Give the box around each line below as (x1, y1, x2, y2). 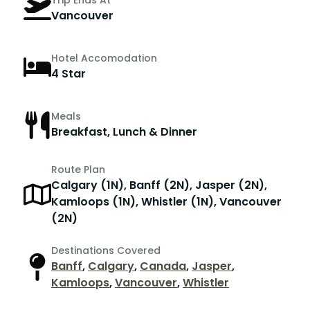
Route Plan (51, 162, 105, 176)
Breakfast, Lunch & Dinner (51, 124, 197, 140)
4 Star (51, 66, 86, 82)
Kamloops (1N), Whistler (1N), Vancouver (51, 193, 282, 210)
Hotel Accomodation (51, 51, 157, 66)
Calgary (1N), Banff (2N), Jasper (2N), (51, 176, 267, 193)
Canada (140, 257, 186, 274)
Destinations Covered (51, 243, 161, 257)
